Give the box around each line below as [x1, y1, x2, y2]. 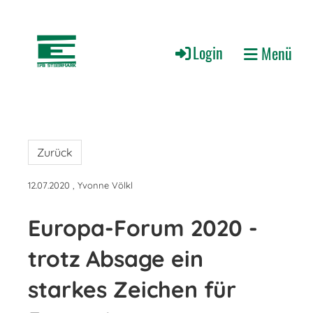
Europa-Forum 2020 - [28, 214, 258, 242]
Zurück [37, 145, 73, 159]
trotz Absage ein [28, 245, 203, 272]
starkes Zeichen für [28, 275, 236, 303]
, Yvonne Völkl [70, 180, 133, 191]
